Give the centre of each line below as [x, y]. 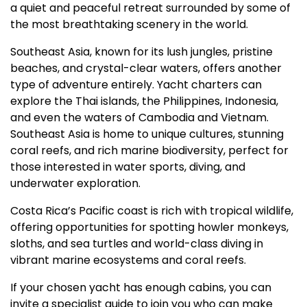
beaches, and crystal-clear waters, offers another [146, 68]
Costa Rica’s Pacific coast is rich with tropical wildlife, [152, 210]
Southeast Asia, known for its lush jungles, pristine [142, 51]
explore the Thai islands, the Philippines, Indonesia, [144, 101]
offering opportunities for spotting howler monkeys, [149, 227]
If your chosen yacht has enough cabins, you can [141, 287]
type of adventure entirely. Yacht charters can [136, 84]
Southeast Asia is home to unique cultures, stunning [147, 134]
